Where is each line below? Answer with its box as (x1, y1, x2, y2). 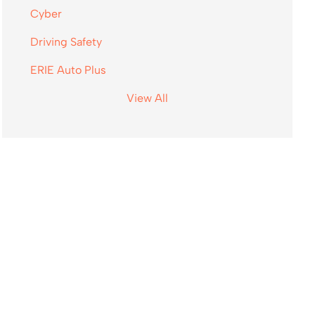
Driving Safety (30, 35, 102, 49)
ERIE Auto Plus (30, 63, 106, 77)
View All (126, 91, 168, 105)
